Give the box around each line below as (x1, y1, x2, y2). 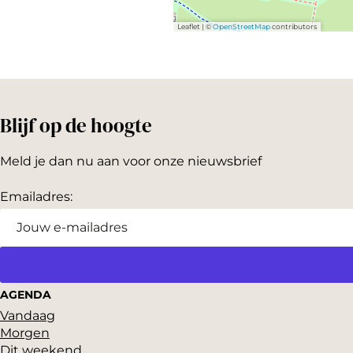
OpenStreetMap (212, 22, 270, 31)
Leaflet (176, 22, 202, 31)
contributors (269, 22, 317, 31)
